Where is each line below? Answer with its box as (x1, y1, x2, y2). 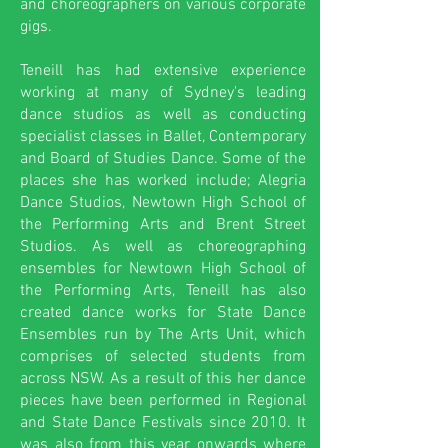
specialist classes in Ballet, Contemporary (20, 127, 306, 147)
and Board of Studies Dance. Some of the (20, 149, 306, 169)
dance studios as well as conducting (20, 105, 306, 125)
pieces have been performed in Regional (20, 391, 306, 411)
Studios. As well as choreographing (20, 237, 306, 257)
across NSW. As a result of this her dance (20, 369, 306, 389)
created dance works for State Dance (20, 303, 306, 323)
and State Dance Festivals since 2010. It (20, 413, 306, 433)
